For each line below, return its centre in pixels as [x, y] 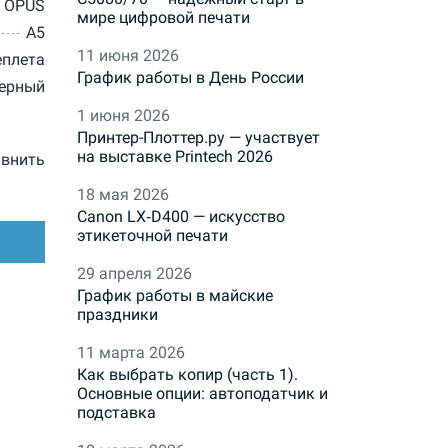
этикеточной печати [152, 236]
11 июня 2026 [128, 56]
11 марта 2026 [131, 353]
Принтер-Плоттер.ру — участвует [198, 138]
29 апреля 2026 [134, 274]
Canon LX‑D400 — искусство [181, 217]
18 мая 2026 [123, 195]
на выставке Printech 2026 [175, 157]
